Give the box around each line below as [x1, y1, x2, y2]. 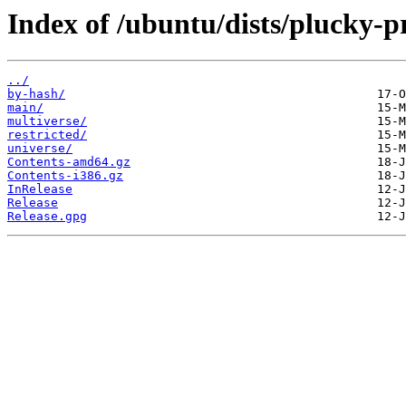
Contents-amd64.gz [7, 155, 130, 169]
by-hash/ [7, 87, 65, 101]
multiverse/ [7, 114, 87, 129]
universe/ [7, 141, 72, 156]
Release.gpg [7, 209, 87, 224]
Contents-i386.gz [7, 169, 123, 183]
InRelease [7, 182, 72, 197]
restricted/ [7, 128, 87, 142]
